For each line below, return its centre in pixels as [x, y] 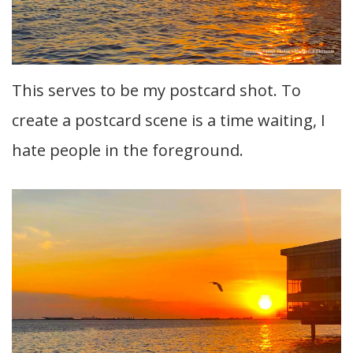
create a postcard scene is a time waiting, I [169, 120]
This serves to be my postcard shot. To [156, 90]
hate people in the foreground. [128, 150]
